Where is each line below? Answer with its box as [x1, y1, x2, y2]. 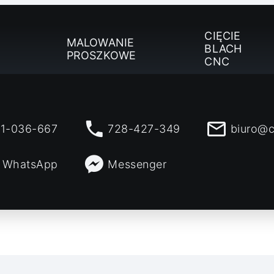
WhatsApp [2, 158, 58, 171]
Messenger [108, 158, 167, 171]
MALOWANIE [66, 35, 135, 49]
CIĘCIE [204, 29, 241, 42]
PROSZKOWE [66, 48, 136, 62]
